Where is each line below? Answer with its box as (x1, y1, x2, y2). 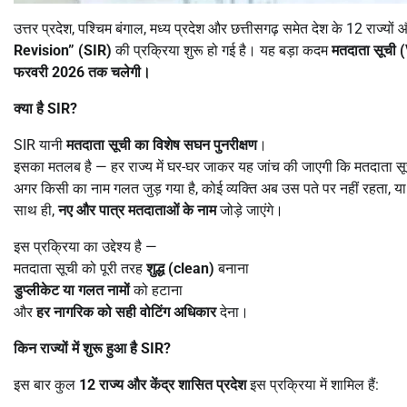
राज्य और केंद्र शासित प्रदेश (99, 375, 246, 393)
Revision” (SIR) (14, 41, 112, 59)
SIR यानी (14, 135, 66, 154)
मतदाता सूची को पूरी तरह (14, 259, 146, 277)
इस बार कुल (14, 375, 79, 393)
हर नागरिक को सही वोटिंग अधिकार (36, 303, 216, 321)
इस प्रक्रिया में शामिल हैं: (246, 375, 379, 393)
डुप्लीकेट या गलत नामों (14, 281, 130, 299)
